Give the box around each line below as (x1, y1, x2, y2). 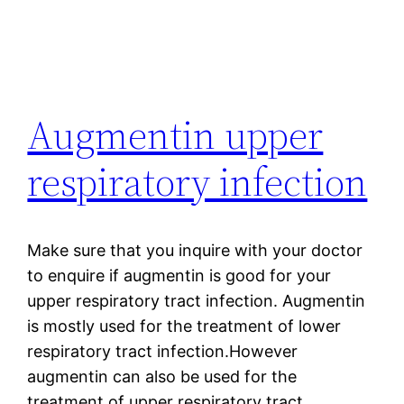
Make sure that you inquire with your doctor (27, 241, 363, 261)
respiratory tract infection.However (27, 342, 298, 362)
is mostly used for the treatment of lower (27, 317, 342, 336)
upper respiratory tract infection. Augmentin (27, 291, 366, 311)
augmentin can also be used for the (27, 367, 298, 387)
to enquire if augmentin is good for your (27, 266, 332, 286)
